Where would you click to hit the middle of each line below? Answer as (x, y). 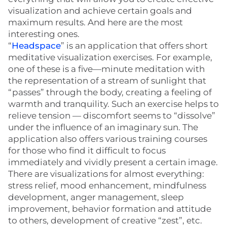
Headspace (36, 46)
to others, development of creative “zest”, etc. (105, 220)
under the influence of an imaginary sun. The (103, 127)
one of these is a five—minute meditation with (106, 69)
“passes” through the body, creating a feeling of (110, 92)
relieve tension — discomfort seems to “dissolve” (112, 116)
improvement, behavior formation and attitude (110, 209)
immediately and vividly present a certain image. (113, 162)
